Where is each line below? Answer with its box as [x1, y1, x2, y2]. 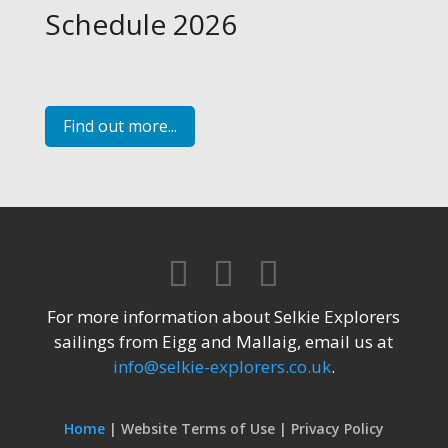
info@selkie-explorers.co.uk [112, 354, 331, 378]
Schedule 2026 [44, 4, 237, 43]
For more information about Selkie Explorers [47, 304, 401, 328]
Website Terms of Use [120, 418, 275, 438]
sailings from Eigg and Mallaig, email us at [54, 329, 394, 353]
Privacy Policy [290, 418, 384, 438]
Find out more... [62, 114, 177, 137]
